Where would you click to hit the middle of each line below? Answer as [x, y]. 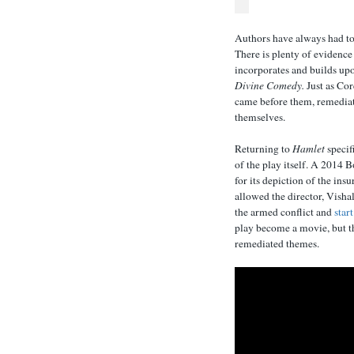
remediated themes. [277, 244]
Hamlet [309, 149]
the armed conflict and [284, 212]
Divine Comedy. [269, 85]
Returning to [264, 149]
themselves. [260, 117]
